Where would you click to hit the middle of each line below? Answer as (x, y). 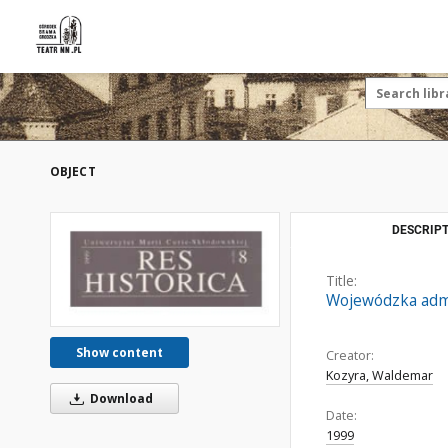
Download (119, 399)
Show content (119, 353)
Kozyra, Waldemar (379, 375)
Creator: (350, 355)
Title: (341, 280)
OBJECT (73, 171)
